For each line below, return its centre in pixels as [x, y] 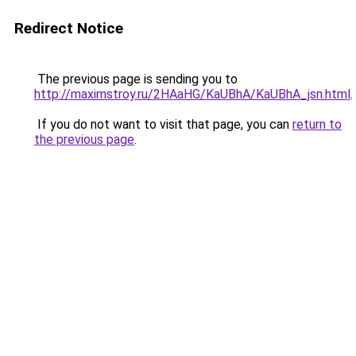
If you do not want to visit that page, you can [163, 124]
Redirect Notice [69, 28]
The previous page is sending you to [136, 79]
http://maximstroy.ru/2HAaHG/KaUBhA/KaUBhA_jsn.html [192, 94]
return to [317, 124]
